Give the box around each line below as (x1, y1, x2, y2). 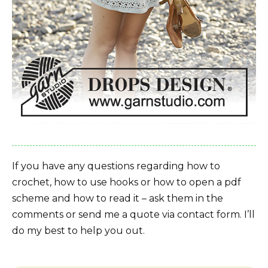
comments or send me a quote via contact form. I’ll (12, 208, 255, 220)
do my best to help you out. (12, 224, 145, 236)
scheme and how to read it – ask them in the (12, 192, 223, 204)
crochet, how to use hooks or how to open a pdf (12, 176, 241, 188)
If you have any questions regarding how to (12, 160, 220, 172)
